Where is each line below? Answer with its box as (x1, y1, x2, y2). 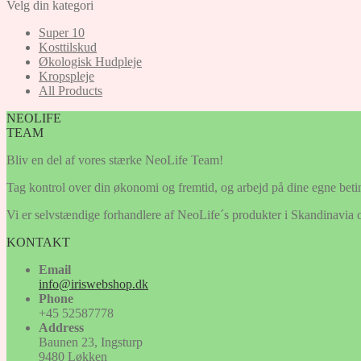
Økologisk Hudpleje (39, 54, 142, 68)
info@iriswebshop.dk (39, 276, 148, 291)
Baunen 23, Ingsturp (39, 334, 143, 349)
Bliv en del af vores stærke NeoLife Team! (6, 152, 223, 167)
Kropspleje (39, 68, 94, 83)
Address (39, 320, 84, 334)
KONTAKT (6, 234, 70, 249)
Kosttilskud (39, 39, 97, 54)
